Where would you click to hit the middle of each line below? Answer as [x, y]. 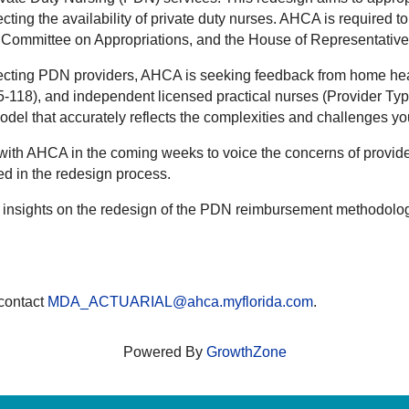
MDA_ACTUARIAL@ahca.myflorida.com [180, 302]
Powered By [164, 352]
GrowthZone [246, 352]
